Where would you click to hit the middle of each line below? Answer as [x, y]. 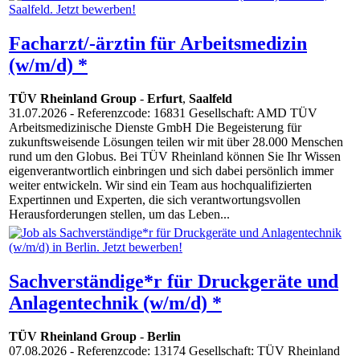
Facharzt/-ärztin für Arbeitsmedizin [158, 43]
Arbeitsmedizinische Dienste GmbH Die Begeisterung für [155, 128]
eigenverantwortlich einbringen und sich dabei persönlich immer [171, 171]
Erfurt [165, 99]
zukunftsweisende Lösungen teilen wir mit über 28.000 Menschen [176, 142]
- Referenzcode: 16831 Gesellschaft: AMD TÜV [192, 113]
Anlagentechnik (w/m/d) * [115, 303]
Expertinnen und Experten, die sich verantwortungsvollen [155, 200]
